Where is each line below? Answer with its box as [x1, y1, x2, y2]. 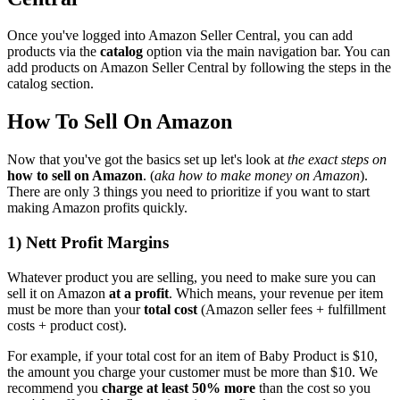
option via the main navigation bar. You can [143, 44, 390, 60]
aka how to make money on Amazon [154, 168, 360, 184]
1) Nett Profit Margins [7, 233, 169, 252]
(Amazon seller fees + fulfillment [197, 301, 386, 317]
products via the [7, 44, 100, 60]
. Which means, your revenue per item [169, 285, 383, 301]
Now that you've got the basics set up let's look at [7, 152, 287, 168]
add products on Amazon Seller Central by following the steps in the [7, 60, 391, 76]
